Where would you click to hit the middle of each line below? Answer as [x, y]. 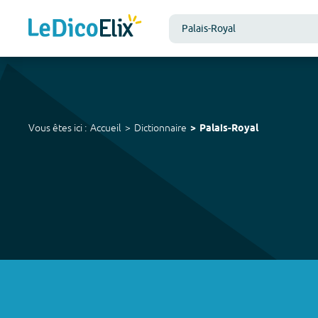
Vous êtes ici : [57, 128]
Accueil [106, 128]
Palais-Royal [229, 129]
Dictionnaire [160, 128]
